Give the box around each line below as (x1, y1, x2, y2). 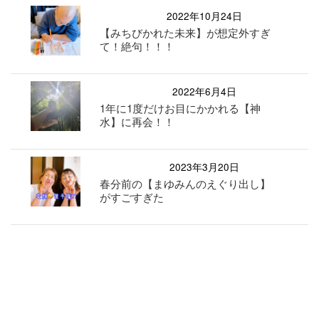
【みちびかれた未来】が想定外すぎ (100, 24, 271, 40)
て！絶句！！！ (100, 38, 175, 53)
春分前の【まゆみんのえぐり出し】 (100, 175, 271, 191)
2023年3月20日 (169, 159, 239, 174)
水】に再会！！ (100, 113, 175, 129)
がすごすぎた (100, 189, 164, 204)
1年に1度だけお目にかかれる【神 (100, 100, 261, 115)
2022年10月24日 (166, 8, 242, 23)
